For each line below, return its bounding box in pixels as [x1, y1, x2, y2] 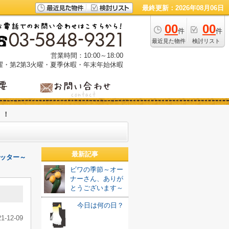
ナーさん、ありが [70, 175, 123, 182]
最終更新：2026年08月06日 [142, 4, 224, 12]
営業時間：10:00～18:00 [51, 52, 123, 59]
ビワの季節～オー [70, 166, 123, 173]
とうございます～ [70, 184, 123, 192]
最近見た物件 [152, 38, 186, 44]
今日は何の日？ [77, 201, 124, 209]
